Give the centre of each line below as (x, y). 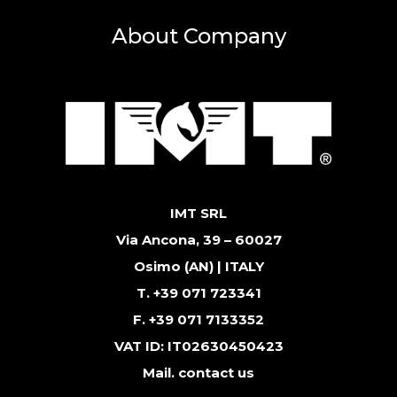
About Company (198, 36)
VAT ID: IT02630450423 (198, 346)
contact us (216, 373)
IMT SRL (198, 214)
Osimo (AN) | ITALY (198, 267)
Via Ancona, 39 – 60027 (198, 240)
